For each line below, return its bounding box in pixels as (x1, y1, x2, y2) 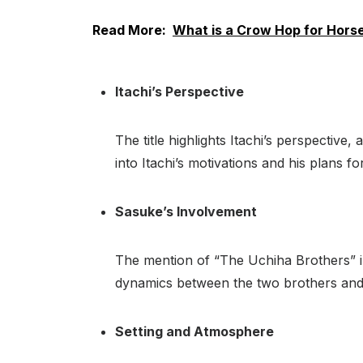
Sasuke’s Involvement (115, 203, 257, 220)
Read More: (92, 21, 166, 38)
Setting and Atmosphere (115, 322, 274, 340)
